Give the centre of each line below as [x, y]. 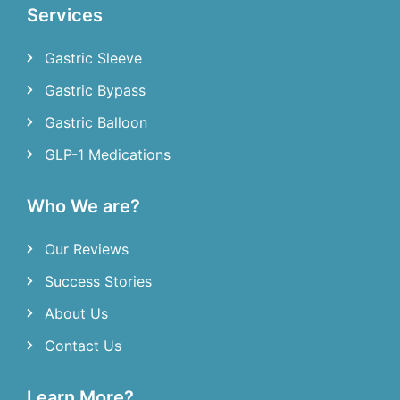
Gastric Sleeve [93, 58]
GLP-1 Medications [108, 154]
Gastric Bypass [95, 90]
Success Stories [98, 281]
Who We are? [83, 206]
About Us [76, 313]
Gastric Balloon [96, 122]
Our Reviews [87, 249]
